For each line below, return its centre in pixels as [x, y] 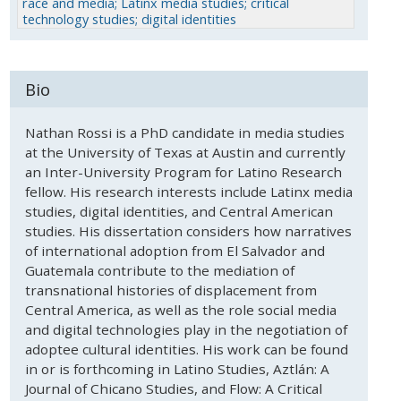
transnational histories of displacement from [171, 290]
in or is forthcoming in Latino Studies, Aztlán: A [177, 369]
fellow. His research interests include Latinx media [188, 192]
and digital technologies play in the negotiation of [186, 330]
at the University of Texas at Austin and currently [185, 153]
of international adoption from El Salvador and [175, 251]
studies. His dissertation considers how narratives [188, 231]
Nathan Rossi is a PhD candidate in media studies [184, 133]
